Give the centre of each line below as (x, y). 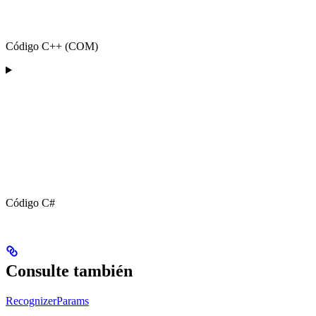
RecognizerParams (47, 300)
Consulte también (69, 271)
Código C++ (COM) (52, 46)
